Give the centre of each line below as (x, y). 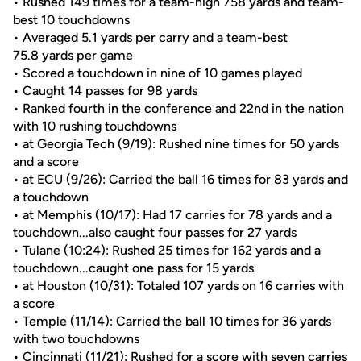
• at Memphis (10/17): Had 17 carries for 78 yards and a (172, 215)
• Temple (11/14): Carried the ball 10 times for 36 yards (172, 321)
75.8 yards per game (73, 55)
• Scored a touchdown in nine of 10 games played (158, 73)
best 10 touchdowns (71, 20)
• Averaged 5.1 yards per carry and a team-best (150, 37)
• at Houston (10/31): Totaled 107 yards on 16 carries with (178, 286)
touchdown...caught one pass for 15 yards (133, 268)
